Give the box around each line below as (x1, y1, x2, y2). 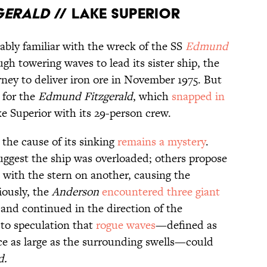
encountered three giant (102, 184, 220, 200)
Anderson (52, 184, 99, 200)
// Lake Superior (49, 5, 180, 23)
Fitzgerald (84, 88, 133, 105)
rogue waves (96, 217, 156, 234)
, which (133, 88, 172, 105)
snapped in (172, 88, 225, 105)
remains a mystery (117, 133, 206, 150)
